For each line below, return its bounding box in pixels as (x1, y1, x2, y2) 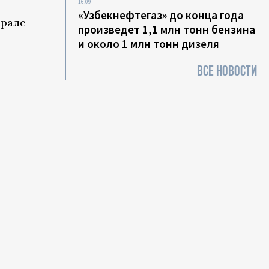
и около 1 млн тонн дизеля (78, 37, 220, 51)
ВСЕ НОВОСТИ (197, 62, 257, 80)
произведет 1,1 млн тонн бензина (78, 22, 256, 37)
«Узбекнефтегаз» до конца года (78, 8, 244, 22)
